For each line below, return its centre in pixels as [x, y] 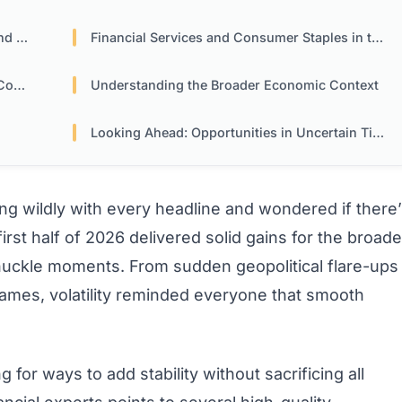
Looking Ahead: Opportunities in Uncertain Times [232, 133]
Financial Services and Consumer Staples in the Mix [232, 38]
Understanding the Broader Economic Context [235, 85]
